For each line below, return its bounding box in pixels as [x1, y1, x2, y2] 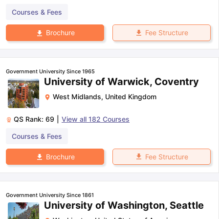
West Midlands [53, 92, 101, 101]
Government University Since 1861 [6, 191, 94, 198]
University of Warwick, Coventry [44, 75, 199, 88]
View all [62, 114, 88, 123]
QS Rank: [14, 114, 45, 123]
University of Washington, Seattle [44, 199, 204, 211]
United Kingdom [105, 92, 156, 101]
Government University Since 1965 [6, 67, 95, 75]
